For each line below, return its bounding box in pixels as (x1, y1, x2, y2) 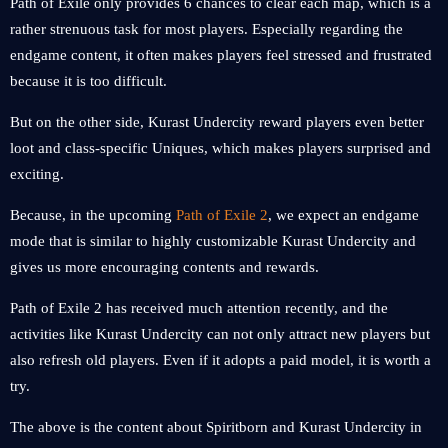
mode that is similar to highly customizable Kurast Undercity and (10, 233, 416, 249)
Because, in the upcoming (10, 207, 176, 223)
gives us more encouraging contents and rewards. (10, 259, 319, 275)
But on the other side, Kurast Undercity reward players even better (10, 114, 424, 130)
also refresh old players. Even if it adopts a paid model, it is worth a (10, 352, 431, 368)
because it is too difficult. (10, 73, 167, 89)
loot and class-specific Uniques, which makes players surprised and (10, 140, 431, 156)
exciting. (10, 166, 64, 182)
